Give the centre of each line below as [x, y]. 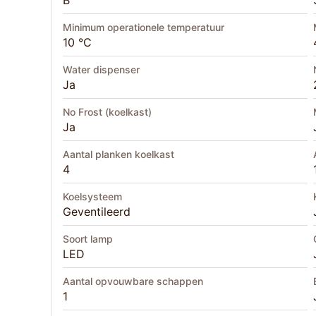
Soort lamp [88, 239]
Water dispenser [101, 70]
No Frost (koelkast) [107, 112]
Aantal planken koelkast [119, 154]
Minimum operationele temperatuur [144, 28]
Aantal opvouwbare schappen [133, 281]
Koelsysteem [92, 197]
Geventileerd [97, 212]
